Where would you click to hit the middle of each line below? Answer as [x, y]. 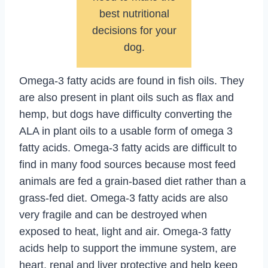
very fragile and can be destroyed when [113, 214]
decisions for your [134, 31]
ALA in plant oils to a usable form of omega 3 [126, 131]
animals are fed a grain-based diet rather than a [133, 181]
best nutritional [134, 14]
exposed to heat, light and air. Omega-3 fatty [125, 231]
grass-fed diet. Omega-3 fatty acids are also [124, 198]
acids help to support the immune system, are [128, 248]
